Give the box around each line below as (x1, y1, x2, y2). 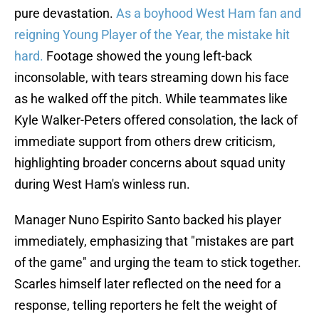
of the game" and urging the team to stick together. (14, 255, 301, 271)
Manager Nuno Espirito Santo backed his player (14, 212, 281, 228)
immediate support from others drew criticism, (14, 134, 276, 150)
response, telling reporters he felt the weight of (14, 298, 277, 313)
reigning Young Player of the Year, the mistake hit (14, 27, 290, 43)
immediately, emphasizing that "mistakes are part (14, 234, 294, 249)
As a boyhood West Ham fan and (116, 6, 301, 21)
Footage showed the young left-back (46, 48, 252, 64)
